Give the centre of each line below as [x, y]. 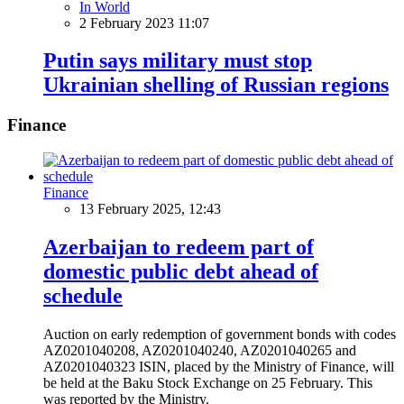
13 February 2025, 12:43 [150, 209]
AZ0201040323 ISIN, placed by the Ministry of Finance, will [219, 366]
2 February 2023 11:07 [144, 23]
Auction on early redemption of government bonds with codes [220, 334]
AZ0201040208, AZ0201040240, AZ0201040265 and [200, 350]
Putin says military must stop [178, 61]
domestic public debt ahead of [181, 271]
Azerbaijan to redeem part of [179, 247]
